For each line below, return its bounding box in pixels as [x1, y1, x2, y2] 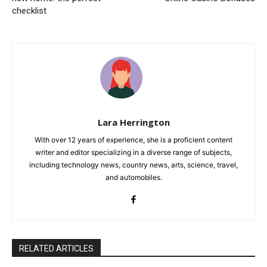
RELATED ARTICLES [19, 244, 94, 254]
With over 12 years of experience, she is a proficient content [35, 135, 232, 145]
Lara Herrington [97, 116, 170, 129]
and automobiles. [105, 173, 162, 182]
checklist [12, 5, 46, 16]
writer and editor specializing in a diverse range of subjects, [35, 148, 232, 157]
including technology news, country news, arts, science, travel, [29, 160, 238, 170]
